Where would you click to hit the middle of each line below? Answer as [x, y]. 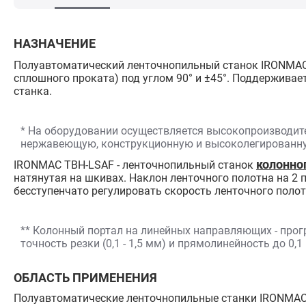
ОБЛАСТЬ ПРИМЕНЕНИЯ [85, 278]
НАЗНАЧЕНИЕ [55, 44]
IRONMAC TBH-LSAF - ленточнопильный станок [135, 165]
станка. [33, 92]
